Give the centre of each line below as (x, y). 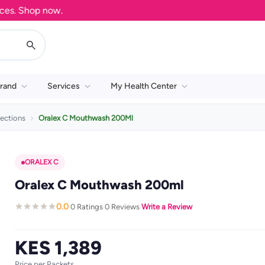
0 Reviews (122, 206)
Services (64, 86)
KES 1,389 (58, 248)
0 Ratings (86, 206)
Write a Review (167, 206)
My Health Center (144, 86)
